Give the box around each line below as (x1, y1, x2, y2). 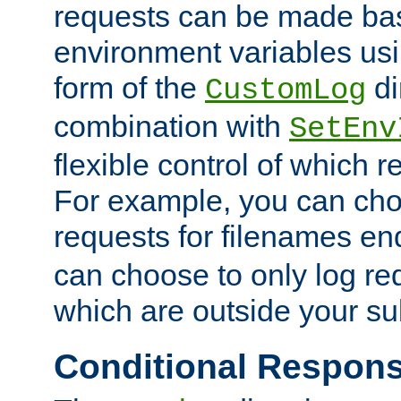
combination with (54, 108, 289, 143)
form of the (54, 70, 205, 105)
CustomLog (205, 73, 366, 107)
